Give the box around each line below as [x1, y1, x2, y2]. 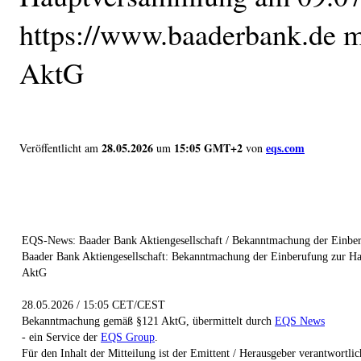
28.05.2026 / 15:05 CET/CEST [22, 298, 165, 311]
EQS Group [101, 330, 155, 343]
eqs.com [266, 139, 305, 156]
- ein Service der [22, 330, 101, 343]
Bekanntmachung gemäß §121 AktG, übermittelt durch [22, 314, 275, 327]
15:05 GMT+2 [174, 139, 243, 156]
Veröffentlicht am [19, 139, 98, 156]
